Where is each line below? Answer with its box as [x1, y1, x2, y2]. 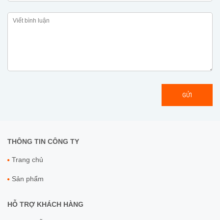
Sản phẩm [12, 175, 44, 183]
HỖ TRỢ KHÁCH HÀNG [7, 200, 83, 209]
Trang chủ [12, 156, 43, 164]
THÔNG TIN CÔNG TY [7, 137, 79, 146]
